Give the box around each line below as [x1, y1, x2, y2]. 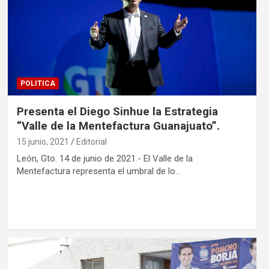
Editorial [76, 137, 107, 147]
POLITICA [20, 79, 55, 88]
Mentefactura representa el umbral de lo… [16, 166, 181, 177]
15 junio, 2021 [16, 137, 69, 147]
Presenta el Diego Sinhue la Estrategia [16, 104, 218, 119]
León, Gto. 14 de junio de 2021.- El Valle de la [16, 153, 193, 165]
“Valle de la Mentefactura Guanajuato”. [16, 119, 220, 133]
